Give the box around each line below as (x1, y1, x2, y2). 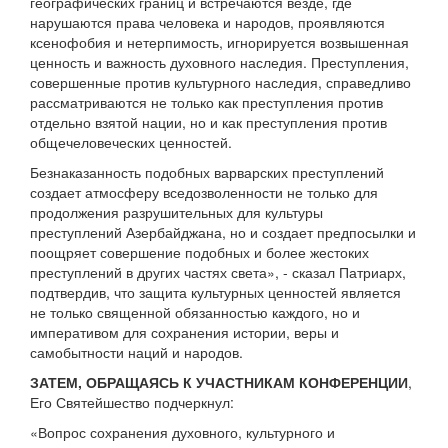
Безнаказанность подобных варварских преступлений (30, 162, 384, 183)
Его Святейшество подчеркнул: (30, 392, 234, 413)
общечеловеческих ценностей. (30, 132, 232, 153)
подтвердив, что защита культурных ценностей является (30, 282, 401, 303)
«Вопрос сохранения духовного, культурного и (30, 422, 335, 443)
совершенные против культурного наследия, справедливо (30, 72, 411, 93)
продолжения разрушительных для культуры (30, 202, 323, 223)
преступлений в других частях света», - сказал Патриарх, (30, 262, 406, 283)
